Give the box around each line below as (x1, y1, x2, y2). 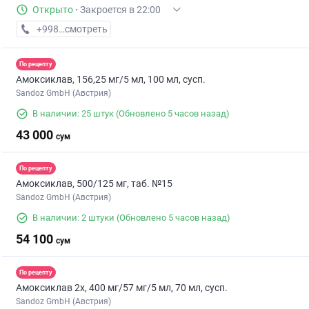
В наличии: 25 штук (32, 108, 114, 119)
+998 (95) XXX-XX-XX (36, 23, 130, 35)
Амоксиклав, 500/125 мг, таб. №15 (16, 178, 172, 190)
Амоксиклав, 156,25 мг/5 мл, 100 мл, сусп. (16, 74, 206, 86)
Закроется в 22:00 (80, 4, 161, 16)
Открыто (32, 4, 73, 16)
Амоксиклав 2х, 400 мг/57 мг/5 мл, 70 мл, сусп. (16, 282, 228, 294)
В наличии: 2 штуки (32, 212, 114, 223)
